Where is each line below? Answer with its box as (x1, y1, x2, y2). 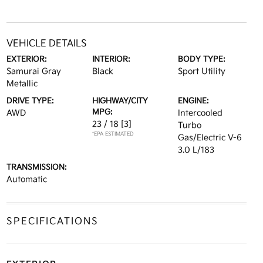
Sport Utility (178, 66, 226, 76)
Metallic (6, 79, 38, 89)
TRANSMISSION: (6, 163, 67, 172)
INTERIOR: (92, 55, 130, 64)
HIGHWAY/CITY (92, 96, 148, 106)
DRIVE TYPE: (6, 96, 54, 106)
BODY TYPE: (178, 55, 226, 64)
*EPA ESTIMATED (92, 131, 134, 137)
